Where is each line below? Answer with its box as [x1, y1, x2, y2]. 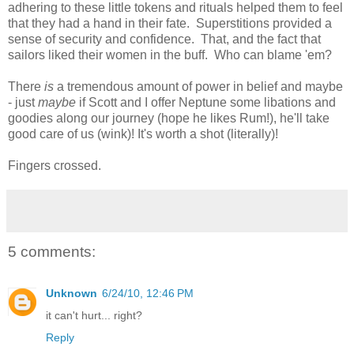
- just [8, 96, 38, 110]
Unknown [46, 286, 97, 299]
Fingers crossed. [8, 159, 101, 173]
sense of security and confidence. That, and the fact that [8, 32, 321, 47]
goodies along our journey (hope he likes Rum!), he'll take [8, 111, 330, 126]
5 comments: [8, 243, 96, 261]
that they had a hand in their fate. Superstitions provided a [8, 17, 332, 31]
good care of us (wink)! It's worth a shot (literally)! [8, 127, 281, 141]
